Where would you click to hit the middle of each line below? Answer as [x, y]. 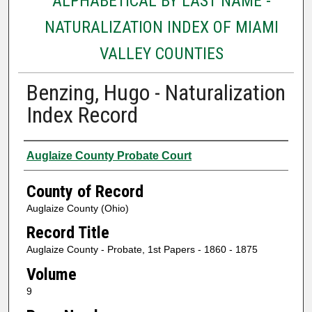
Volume [51, 274]
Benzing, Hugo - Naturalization [156, 92]
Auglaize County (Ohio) [77, 208]
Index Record [82, 115]
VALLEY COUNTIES [161, 53]
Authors [50, 154]
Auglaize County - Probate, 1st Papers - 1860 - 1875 [142, 250]
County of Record [85, 191]
